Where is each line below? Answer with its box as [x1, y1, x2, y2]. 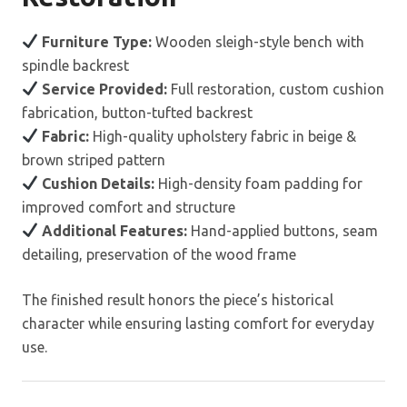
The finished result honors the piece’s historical [22, 291, 333, 308]
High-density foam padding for [154, 174, 363, 192]
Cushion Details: [42, 174, 155, 192]
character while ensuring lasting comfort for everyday [22, 314, 374, 332]
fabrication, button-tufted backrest [22, 104, 253, 121]
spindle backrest [22, 56, 129, 74]
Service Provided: [42, 80, 168, 97]
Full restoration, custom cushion [167, 80, 385, 97]
